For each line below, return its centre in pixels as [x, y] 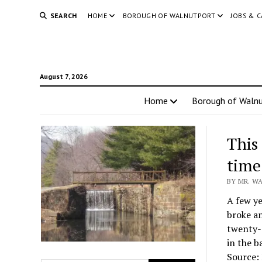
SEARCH [63, 15]
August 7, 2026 [63, 76]
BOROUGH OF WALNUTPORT [169, 15]
